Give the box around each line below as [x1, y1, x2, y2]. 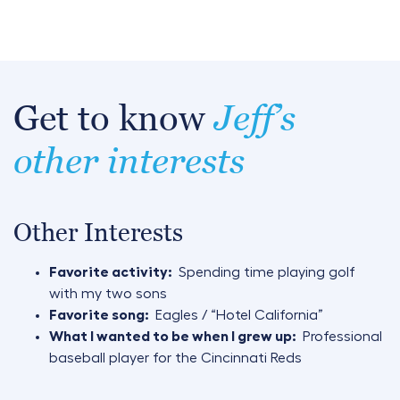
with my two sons [49, 287, 167, 301]
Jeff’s [214, 97, 296, 138]
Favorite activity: [49, 265, 175, 279]
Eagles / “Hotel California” [155, 308, 323, 322]
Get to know [13, 97, 214, 138]
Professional [303, 329, 382, 344]
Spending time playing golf [179, 265, 355, 279]
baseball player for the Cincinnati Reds [49, 351, 302, 365]
